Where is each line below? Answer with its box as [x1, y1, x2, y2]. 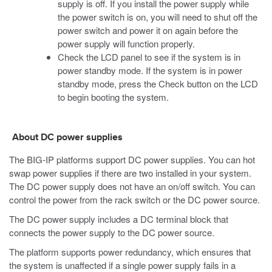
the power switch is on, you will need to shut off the [58, 10, 257, 23]
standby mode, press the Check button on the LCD [58, 77, 258, 90]
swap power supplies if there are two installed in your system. [9, 166, 251, 179]
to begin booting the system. [58, 90, 169, 103]
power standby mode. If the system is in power [58, 64, 242, 76]
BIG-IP [27, 153, 54, 166]
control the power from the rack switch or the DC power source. [9, 193, 260, 206]
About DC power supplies [12, 133, 123, 143]
